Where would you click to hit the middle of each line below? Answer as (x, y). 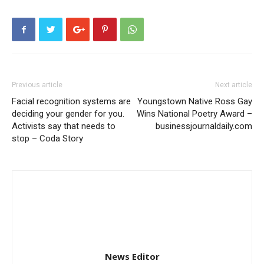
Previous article (37, 85)
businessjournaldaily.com (204, 126)
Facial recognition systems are (71, 102)
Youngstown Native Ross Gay (195, 102)
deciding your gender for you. (68, 114)
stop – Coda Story (47, 139)
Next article (234, 85)
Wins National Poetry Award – (194, 114)
